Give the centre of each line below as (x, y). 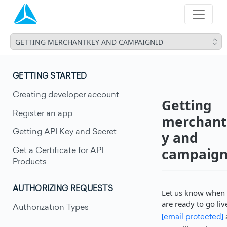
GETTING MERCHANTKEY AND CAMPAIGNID (89, 42)
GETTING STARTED (50, 77)
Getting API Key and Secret (65, 133)
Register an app (43, 114)
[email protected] (193, 218)
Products (30, 162)
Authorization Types (51, 207)
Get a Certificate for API (58, 151)
